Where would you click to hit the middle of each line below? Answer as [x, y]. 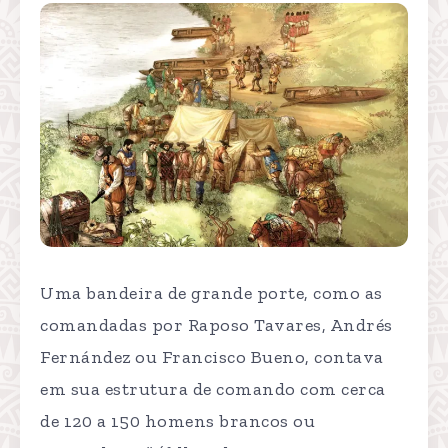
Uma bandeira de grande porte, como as [211, 293]
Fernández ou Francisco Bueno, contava [212, 357]
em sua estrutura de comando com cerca [213, 389]
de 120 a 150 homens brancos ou [177, 421]
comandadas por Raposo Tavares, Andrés [216, 325]
